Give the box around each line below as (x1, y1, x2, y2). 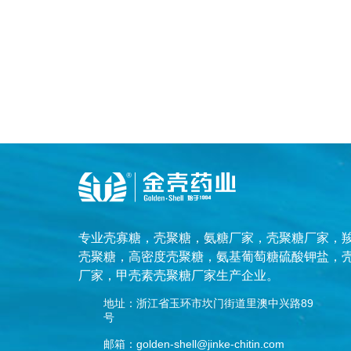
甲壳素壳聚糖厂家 (116, 269, 216, 282)
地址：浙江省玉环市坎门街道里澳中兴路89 (103, 297, 313, 309)
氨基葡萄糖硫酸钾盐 (216, 250, 329, 263)
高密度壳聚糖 (128, 250, 204, 263)
